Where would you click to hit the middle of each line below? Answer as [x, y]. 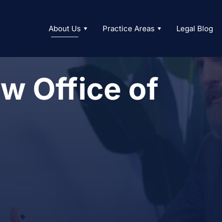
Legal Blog [194, 28]
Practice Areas [128, 28]
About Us [64, 28]
